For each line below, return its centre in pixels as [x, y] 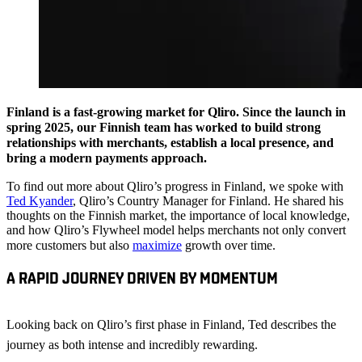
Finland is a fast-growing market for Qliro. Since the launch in [176, 112]
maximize [157, 245]
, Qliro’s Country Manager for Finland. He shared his [208, 200]
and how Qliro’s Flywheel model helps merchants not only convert [176, 229]
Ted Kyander [40, 200]
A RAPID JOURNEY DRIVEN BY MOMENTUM [142, 278]
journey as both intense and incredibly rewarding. [132, 345]
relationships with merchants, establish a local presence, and [170, 142]
